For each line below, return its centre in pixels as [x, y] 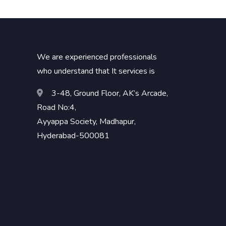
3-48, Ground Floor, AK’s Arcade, [109, 93]
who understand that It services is [96, 71]
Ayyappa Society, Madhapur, [86, 121]
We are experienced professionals [97, 57]
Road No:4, [56, 107]
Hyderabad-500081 [73, 135]
